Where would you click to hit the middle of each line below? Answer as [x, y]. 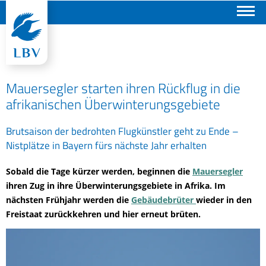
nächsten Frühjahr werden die [69, 200]
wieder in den [224, 200]
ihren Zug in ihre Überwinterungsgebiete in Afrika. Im [116, 186]
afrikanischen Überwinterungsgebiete [113, 104]
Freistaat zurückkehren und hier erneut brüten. [103, 214]
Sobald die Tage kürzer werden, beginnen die [99, 171]
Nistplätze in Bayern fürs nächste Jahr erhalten [106, 145]
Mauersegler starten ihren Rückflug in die [123, 88]
